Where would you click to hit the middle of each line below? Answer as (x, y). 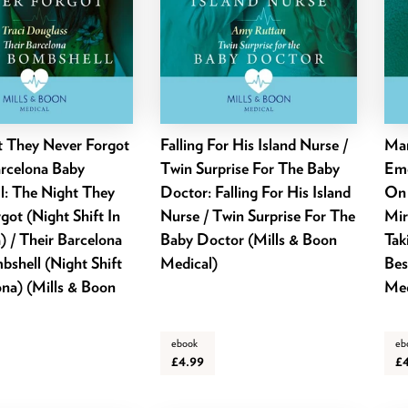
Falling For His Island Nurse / (254, 144)
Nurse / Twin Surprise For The (257, 215)
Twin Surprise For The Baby (250, 168)
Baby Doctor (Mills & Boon (248, 239)
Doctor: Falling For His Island (255, 191)
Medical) (189, 262)
